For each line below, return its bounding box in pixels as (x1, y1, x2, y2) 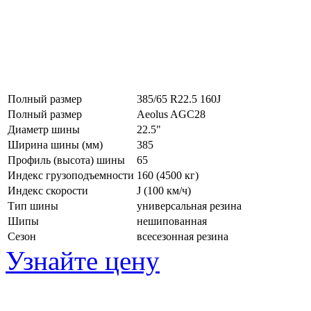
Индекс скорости (8, 184, 88, 196)
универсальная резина (137, 199, 242, 212)
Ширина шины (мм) (8, 138, 103, 151)
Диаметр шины (8, 123, 80, 135)
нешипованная (137, 215, 207, 227)
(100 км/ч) (144, 184, 191, 196)
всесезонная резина (137, 230, 228, 242)
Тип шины (8, 199, 58, 212)
